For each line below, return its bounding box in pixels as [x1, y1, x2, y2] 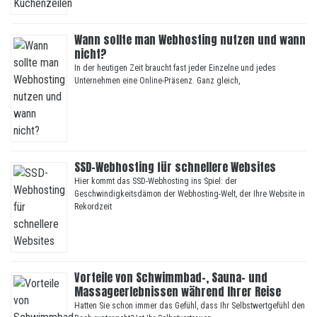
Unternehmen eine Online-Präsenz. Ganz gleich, [74, 76, 240, 86]
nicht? [74, 45, 107, 63]
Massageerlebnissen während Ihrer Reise [74, 283, 281, 301]
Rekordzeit [74, 202, 112, 212]
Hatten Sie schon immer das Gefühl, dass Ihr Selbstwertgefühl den [74, 301, 305, 311]
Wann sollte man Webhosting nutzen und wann [74, 31, 306, 49]
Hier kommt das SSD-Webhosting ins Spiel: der [74, 176, 237, 187]
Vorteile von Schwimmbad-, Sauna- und [74, 269, 267, 287]
